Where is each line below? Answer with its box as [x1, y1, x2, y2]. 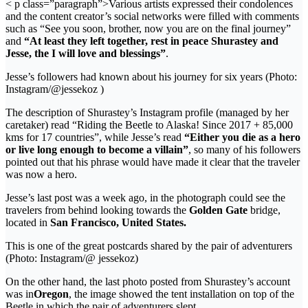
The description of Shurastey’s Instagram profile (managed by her [5, 106, 289, 118]
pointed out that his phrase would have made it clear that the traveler [5, 155, 300, 168]
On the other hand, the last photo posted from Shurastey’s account [5, 275, 290, 287]
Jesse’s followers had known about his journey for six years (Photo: [5, 70, 297, 82]
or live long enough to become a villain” [5, 143, 188, 155]
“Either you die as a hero [184, 131, 300, 143]
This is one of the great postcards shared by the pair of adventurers [5, 239, 292, 252]
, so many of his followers [188, 143, 300, 155]
